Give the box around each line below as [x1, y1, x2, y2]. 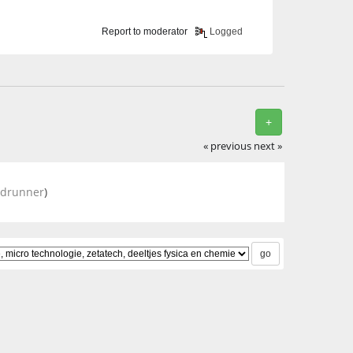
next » [254, 139, 283, 153]
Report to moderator [102, 26, 188, 38]
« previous [203, 139, 252, 153]
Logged [207, 26, 243, 38]
